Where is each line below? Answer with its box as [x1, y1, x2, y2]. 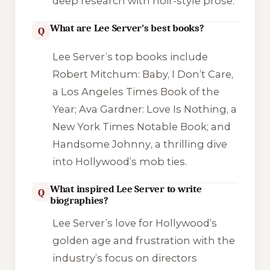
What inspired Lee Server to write [50, 183, 202, 195]
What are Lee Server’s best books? [50, 22, 204, 34]
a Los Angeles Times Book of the [52, 86, 219, 98]
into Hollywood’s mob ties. [52, 155, 187, 168]
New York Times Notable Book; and [52, 121, 231, 133]
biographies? [50, 195, 108, 207]
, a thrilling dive [150, 138, 227, 151]
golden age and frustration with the [52, 234, 235, 246]
